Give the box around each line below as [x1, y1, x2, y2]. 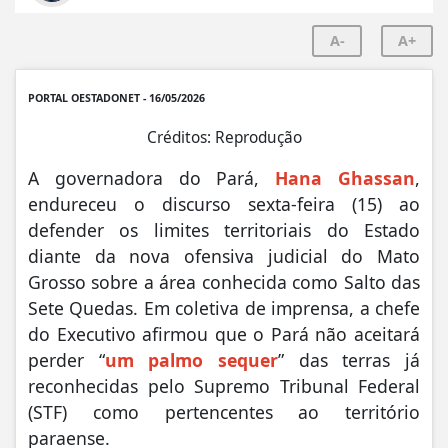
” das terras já [278, 347, 421, 372]
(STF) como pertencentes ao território [28, 399, 420, 424]
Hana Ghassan [275, 165, 416, 190]
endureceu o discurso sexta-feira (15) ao [28, 191, 420, 216]
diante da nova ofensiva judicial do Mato [28, 243, 420, 268]
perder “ [28, 347, 105, 372]
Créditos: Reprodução [146, 126, 302, 148]
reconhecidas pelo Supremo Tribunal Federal [28, 373, 420, 398]
